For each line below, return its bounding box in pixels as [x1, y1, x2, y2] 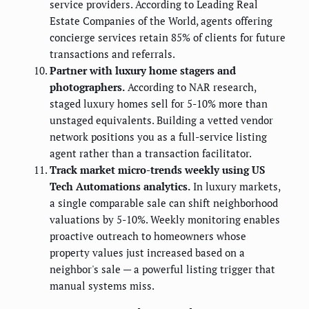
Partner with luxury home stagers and [50, 63, 236, 77]
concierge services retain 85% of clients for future [50, 30, 286, 44]
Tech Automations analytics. [50, 179, 190, 193]
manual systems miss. [50, 278, 154, 292]
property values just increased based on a [50, 245, 245, 259]
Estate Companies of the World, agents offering [50, 13, 272, 28]
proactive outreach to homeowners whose [50, 228, 246, 243]
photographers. [50, 79, 125, 94]
